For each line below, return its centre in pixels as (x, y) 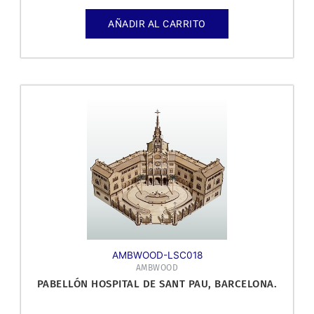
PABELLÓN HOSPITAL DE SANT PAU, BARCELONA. (157, 284)
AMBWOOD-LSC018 (157, 255)
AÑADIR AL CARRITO (157, 23)
